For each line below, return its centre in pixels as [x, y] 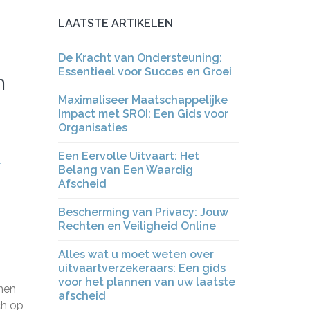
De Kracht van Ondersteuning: [140, 58]
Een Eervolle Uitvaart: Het [128, 156]
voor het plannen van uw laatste [146, 282]
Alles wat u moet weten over [136, 254]
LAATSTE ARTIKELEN [115, 23]
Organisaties [92, 128]
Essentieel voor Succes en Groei [145, 72]
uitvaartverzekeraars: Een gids [142, 268]
